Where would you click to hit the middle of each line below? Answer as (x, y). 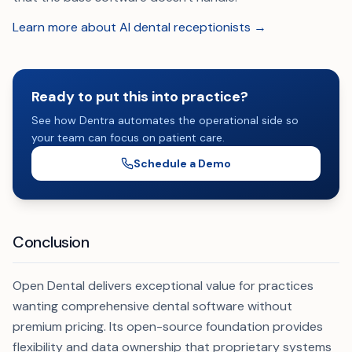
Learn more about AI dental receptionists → (139, 27)
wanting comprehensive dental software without (152, 306)
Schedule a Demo (182, 163)
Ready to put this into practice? (140, 97)
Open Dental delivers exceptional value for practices (163, 286)
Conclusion (51, 242)
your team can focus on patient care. (128, 137)
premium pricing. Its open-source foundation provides (168, 326)
